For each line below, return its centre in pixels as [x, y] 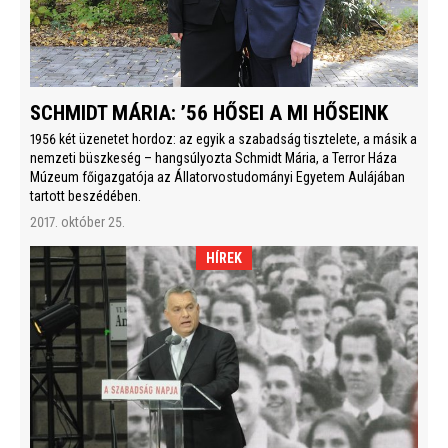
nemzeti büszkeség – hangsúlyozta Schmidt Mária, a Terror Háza [213, 158]
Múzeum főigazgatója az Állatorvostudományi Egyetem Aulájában [217, 177]
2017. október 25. [77, 222]
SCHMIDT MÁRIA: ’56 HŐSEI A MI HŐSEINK [209, 113]
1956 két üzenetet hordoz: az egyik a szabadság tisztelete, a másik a [223, 139]
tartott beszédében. [88, 196]
